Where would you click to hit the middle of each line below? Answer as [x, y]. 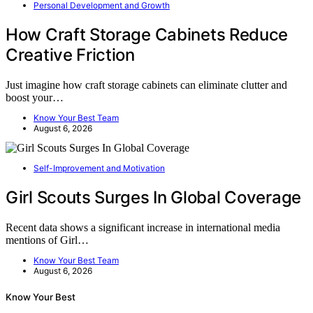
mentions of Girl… [47, 240]
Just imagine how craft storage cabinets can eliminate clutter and [146, 85]
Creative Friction [70, 55]
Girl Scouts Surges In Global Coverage [153, 197]
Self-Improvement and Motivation [99, 168]
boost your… [35, 97]
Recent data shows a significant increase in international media [143, 227]
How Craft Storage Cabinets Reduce [147, 35]
